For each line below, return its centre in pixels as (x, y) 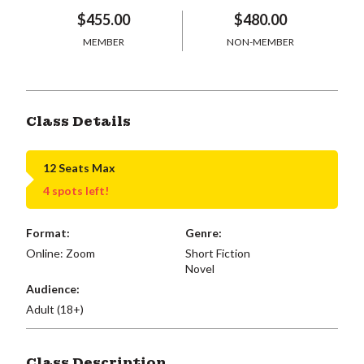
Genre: (203, 233)
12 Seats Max (79, 168)
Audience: (53, 289)
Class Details (78, 121)
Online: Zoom (61, 253)
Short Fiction (217, 253)
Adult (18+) (55, 309)
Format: (48, 233)
